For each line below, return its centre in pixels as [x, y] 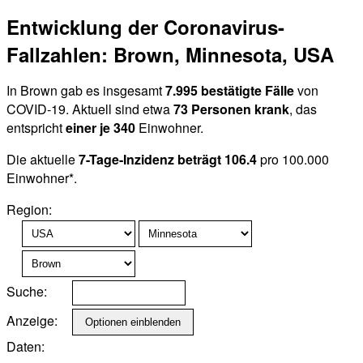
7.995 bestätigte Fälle [230, 91]
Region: [29, 210]
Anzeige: [32, 321]
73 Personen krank [231, 109]
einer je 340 [100, 128]
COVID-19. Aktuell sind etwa [90, 109]
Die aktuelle [43, 160]
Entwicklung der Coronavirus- [145, 27]
